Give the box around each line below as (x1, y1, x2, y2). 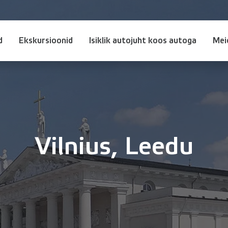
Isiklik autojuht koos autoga (89, 36, 196, 45)
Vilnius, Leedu (35, 132, 193, 161)
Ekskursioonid (18, 36, 73, 45)
